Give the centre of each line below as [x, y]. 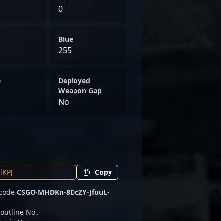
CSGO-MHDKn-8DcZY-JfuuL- [63, 192]
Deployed [74, 81]
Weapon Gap [80, 91]
